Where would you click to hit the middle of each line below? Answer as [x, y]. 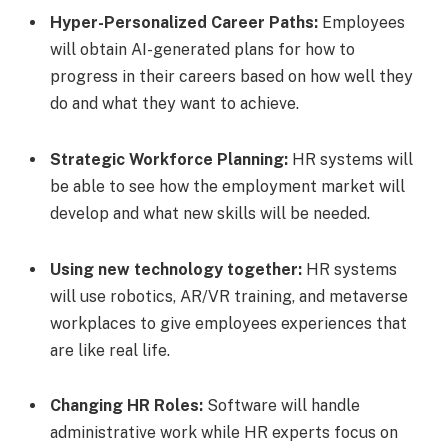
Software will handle [283, 406]
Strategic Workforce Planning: [171, 159]
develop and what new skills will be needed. [212, 213]
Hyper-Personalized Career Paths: [184, 23]
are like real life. [112, 350]
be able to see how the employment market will [227, 186]
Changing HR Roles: [128, 406]
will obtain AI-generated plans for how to [202, 50]
